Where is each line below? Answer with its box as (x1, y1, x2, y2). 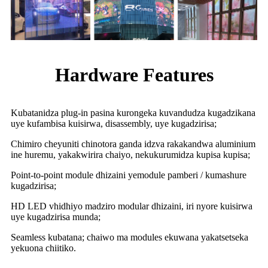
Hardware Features (54, 63, 214, 86)
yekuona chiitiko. (11, 242, 76, 253)
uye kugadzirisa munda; (11, 211, 100, 222)
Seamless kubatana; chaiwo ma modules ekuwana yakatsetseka (11, 232, 248, 242)
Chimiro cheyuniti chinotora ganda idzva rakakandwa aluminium (11, 138, 255, 149)
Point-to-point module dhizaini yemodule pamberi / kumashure (11, 169, 246, 180)
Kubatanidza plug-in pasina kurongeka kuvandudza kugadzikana (11, 107, 255, 118)
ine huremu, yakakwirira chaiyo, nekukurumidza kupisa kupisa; (11, 149, 250, 160)
